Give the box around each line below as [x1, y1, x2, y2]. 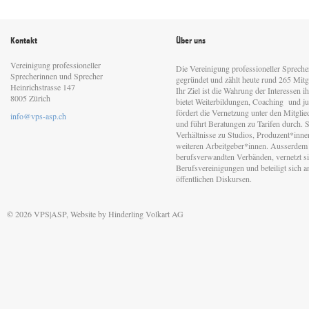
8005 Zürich [10, 92, 50, 103]
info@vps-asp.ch [10, 110, 66, 121]
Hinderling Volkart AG [108, 208, 183, 219]
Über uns [176, 36, 206, 46]
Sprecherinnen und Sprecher [10, 70, 103, 81]
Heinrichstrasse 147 [10, 81, 78, 92]
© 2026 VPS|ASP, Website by [7, 208, 108, 219]
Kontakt [10, 36, 37, 46]
